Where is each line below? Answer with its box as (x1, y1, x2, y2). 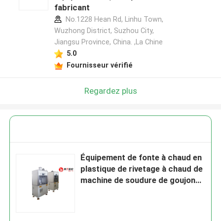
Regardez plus (84, 85, 137, 96)
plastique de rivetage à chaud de (80, 164, 203, 174)
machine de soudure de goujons (80, 175, 200, 185)
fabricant (54, 2, 90, 13)
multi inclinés (80, 186, 130, 197)
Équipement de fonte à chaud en (80, 152, 202, 163)
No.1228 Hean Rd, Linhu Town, (63, 15, 163, 24)
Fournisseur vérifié (66, 61, 133, 69)
